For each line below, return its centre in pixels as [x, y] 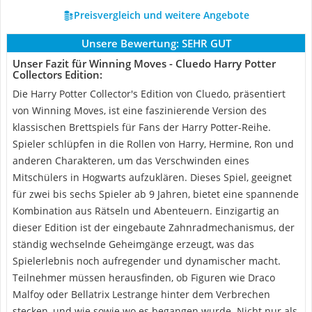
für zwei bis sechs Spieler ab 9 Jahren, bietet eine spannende [156, 194]
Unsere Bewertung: [130, 43]
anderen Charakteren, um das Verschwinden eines [131, 161]
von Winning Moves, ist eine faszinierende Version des [140, 110]
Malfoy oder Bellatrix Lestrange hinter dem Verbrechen [141, 294]
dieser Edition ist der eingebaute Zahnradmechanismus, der [154, 227]
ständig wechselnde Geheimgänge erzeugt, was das [133, 244]
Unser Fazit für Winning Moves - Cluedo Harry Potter [144, 63]
